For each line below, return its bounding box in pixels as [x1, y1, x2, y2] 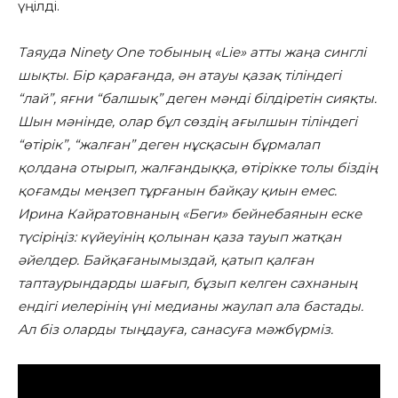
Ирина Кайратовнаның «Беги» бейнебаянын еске [18, 204, 362, 222]
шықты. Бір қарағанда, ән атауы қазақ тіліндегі [18, 66, 341, 84]
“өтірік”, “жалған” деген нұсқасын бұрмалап [18, 135, 320, 153]
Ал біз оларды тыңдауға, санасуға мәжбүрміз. [18, 320, 333, 338]
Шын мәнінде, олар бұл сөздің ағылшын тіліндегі [18, 112, 357, 130]
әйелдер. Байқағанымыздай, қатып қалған [18, 251, 314, 268]
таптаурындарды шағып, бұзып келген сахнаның [18, 274, 357, 291]
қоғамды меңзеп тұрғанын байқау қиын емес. [18, 181, 337, 199]
